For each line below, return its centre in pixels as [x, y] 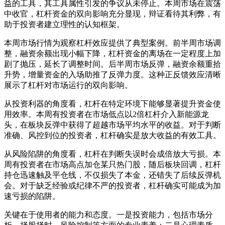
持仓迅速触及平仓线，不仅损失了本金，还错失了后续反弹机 [113, 175]
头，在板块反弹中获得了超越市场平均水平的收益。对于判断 [113, 125]
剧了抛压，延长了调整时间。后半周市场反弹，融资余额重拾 [113, 64]
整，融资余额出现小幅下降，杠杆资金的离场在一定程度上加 [113, 53]
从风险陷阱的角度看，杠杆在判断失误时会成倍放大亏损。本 [113, 154]
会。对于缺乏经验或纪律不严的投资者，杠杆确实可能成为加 [113, 185]
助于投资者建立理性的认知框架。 [64, 24]
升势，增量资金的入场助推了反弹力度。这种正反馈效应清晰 [113, 74]
